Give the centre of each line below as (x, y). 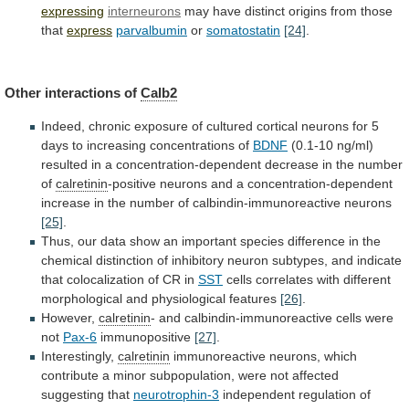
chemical (67, 260)
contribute (70, 375)
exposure (161, 126)
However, (70, 317)
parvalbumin (152, 30)
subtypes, (300, 260)
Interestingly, (79, 356)
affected (315, 375)
